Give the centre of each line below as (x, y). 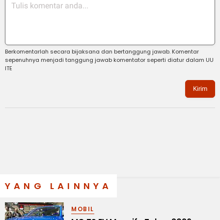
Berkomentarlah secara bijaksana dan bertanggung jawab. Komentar (102, 51)
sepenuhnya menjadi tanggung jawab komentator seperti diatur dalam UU (109, 60)
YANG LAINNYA (59, 186)
